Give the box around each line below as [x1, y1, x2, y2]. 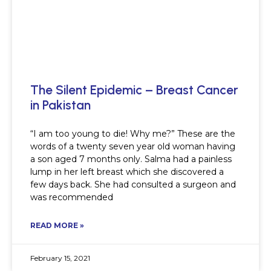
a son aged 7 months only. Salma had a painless [30, 154, 232, 165]
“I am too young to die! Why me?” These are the [30, 128, 235, 140]
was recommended [30, 192, 113, 203]
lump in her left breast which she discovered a [30, 166, 224, 178]
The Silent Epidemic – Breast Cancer [30, 82, 238, 98]
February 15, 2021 [30, 253, 90, 263]
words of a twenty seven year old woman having [30, 141, 235, 152]
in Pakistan [30, 97, 91, 113]
